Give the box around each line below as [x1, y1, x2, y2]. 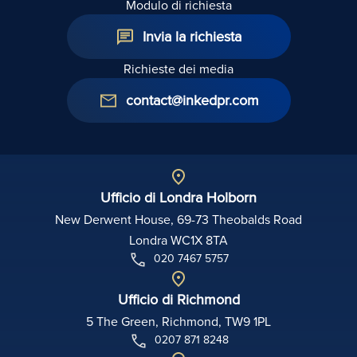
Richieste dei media [124, 60, 233, 78]
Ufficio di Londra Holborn [100, 187, 257, 208]
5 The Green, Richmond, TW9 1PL [86, 312, 271, 331]
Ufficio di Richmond [117, 289, 240, 310]
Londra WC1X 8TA [129, 231, 228, 249]
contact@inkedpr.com [125, 90, 259, 111]
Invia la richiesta [143, 26, 241, 47]
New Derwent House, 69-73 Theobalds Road [55, 210, 302, 229]
